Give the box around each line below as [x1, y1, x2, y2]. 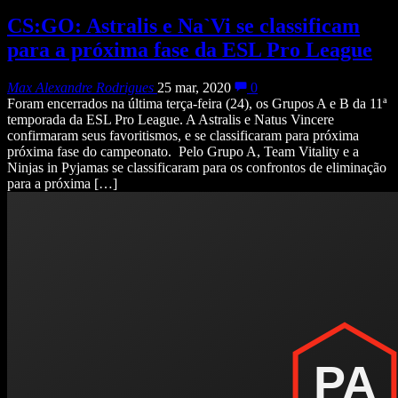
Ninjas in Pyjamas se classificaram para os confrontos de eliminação [7, 160, 386, 176]
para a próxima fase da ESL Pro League [7, 38, 372, 62]
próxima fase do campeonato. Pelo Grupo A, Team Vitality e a [7, 144, 359, 160]
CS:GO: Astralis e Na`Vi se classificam [7, 14, 360, 38]
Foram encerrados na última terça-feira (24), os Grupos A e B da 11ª [7, 96, 386, 112]
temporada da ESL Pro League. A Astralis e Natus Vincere [7, 112, 334, 128]
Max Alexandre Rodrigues [7, 80, 154, 96]
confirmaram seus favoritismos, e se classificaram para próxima [7, 128, 359, 144]
